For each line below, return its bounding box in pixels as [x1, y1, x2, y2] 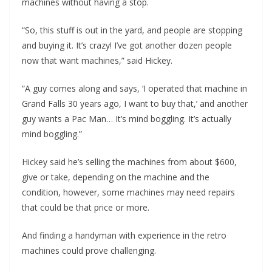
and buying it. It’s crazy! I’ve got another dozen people [22, 39, 232, 52]
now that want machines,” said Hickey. [22, 55, 172, 67]
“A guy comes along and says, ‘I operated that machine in [22, 83, 247, 95]
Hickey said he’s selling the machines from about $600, [22, 156, 237, 168]
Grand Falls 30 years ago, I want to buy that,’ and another [22, 98, 248, 110]
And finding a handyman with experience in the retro [22, 229, 226, 242]
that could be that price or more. [22, 202, 149, 214]
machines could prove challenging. [22, 245, 156, 257]
